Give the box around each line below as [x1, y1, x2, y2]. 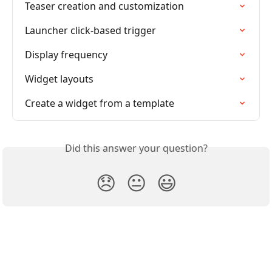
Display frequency [25, 48, 107, 62]
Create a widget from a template [25, 97, 174, 110]
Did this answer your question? [64, 141, 208, 155]
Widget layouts [25, 72, 93, 86]
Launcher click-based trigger [25, 24, 156, 38]
